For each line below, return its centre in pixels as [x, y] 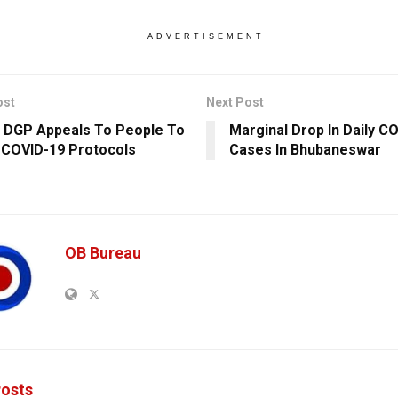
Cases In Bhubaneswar [305, 150]
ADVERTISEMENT [206, 37]
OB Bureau [103, 253]
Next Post [235, 103]
